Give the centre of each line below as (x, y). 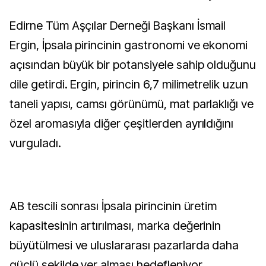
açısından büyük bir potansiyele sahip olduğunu (133, 65)
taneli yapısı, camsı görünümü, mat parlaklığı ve (132, 104)
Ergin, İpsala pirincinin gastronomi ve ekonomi (129, 45)
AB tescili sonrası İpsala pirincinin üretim (113, 206)
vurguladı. (35, 143)
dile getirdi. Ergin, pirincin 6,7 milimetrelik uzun (129, 84)
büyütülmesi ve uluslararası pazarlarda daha (124, 245)
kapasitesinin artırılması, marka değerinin (115, 226)
